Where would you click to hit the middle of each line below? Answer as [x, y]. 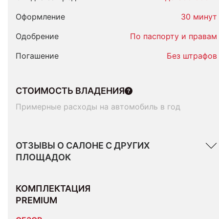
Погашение [37, 56]
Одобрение [37, 36]
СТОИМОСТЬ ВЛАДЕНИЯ [70, 91]
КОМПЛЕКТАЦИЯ [54, 188]
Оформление [40, 17]
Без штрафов [192, 56]
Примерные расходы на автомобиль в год [98, 107]
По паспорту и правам [174, 36]
